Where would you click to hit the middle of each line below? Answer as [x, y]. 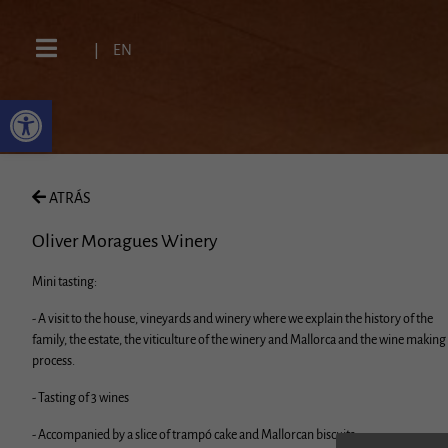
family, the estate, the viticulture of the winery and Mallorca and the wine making [239, 339]
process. [53, 360]
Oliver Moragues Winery [125, 240]
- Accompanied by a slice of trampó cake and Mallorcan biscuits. [195, 434]
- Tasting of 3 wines [80, 397]
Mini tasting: [64, 281]
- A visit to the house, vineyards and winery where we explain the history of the [232, 318]
